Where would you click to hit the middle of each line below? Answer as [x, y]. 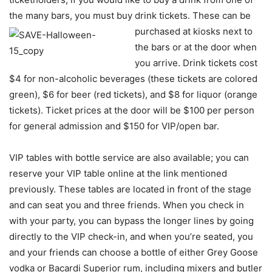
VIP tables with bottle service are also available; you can [129, 157]
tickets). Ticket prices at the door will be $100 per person [132, 110]
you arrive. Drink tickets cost [196, 63]
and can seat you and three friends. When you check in [127, 205]
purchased [159, 31]
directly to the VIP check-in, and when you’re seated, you [131, 236]
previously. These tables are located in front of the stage [130, 189]
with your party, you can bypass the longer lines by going [131, 220]
